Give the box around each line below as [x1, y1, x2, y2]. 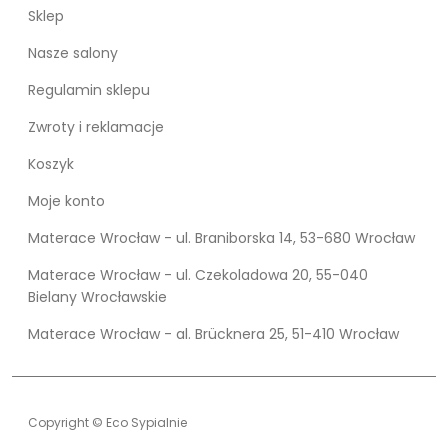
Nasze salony [28, 42, 118, 63]
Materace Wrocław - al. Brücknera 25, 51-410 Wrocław [28, 323, 399, 344]
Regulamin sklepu [28, 79, 150, 100]
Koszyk [28, 153, 74, 174]
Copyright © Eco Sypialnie [28, 413, 187, 431]
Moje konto [28, 190, 105, 211]
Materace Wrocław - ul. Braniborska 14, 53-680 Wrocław [28, 227, 415, 248]
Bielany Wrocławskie [28, 286, 167, 307]
